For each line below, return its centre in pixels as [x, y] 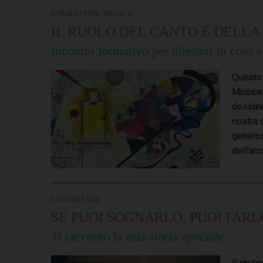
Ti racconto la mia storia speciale [137, 237]
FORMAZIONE [76, 14]
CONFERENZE [76, 200]
